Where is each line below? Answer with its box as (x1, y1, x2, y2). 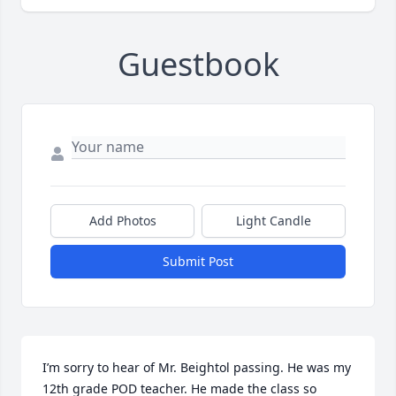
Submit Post (163, 253, 233, 270)
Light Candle (236, 212, 311, 230)
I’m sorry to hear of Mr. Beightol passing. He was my (42, 359, 351, 377)
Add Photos (88, 212, 156, 230)
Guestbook (117, 42, 279, 87)
